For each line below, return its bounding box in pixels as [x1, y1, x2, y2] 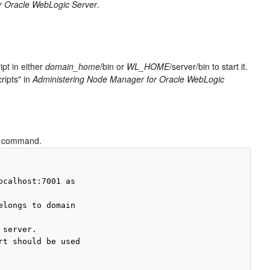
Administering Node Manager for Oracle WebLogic [33, 73, 225, 85]
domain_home [45, 60, 101, 72]
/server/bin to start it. [169, 60, 248, 72]
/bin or [100, 60, 127, 72]
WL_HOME [127, 60, 170, 72]
